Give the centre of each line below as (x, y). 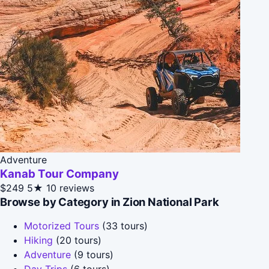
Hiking (38, 240)
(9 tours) (92, 254)
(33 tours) (123, 225)
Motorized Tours (62, 225)
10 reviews (70, 188)
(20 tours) (77, 240)
